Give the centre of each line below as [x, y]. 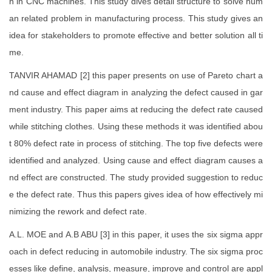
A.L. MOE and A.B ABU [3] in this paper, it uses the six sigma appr [136, 235]
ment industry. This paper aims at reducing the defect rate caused [136, 110]
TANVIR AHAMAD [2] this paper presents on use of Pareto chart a [136, 76]
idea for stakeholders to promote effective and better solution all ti [136, 36]
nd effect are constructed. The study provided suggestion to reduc [136, 178]
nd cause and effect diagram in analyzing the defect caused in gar [136, 93]
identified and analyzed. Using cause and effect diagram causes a [136, 161]
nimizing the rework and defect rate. [78, 212]
